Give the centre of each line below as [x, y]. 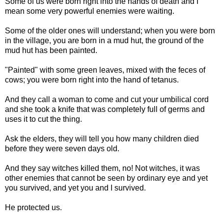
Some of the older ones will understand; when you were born [110, 30]
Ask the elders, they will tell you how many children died [102, 138]
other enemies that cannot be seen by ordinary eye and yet [106, 178]
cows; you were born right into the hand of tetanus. [92, 80]
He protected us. [33, 207]
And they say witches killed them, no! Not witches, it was [102, 168]
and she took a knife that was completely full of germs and [105, 109]
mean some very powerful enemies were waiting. [90, 11]
